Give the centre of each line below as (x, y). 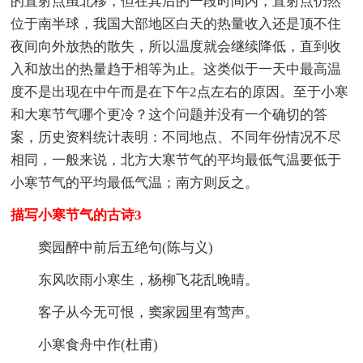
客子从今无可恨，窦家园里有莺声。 (135, 312)
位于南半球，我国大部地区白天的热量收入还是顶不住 (176, 23)
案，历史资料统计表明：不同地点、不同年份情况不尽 (176, 137)
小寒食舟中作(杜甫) (85, 344)
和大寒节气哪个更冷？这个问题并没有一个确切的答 (169, 114)
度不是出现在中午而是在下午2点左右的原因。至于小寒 (180, 92)
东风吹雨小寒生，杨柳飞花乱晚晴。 (135, 280)
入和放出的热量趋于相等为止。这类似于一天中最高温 (176, 69)
